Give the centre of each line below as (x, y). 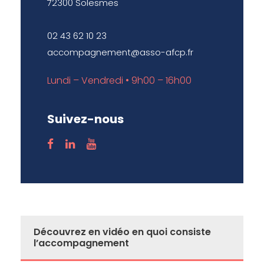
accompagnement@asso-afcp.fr (120, 52)
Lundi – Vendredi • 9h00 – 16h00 (119, 80)
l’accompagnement (81, 243)
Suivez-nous (85, 119)
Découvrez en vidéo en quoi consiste (122, 232)
